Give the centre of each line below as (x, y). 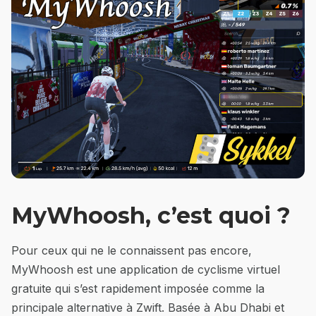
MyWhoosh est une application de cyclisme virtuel (146, 269)
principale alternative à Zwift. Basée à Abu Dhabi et (148, 308)
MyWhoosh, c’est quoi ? (151, 215)
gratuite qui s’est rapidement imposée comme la (138, 288)
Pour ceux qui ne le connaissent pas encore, (132, 250)
